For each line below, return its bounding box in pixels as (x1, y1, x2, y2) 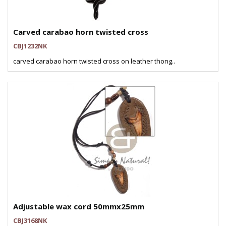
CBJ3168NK (13, 216, 47, 225)
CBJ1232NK (13, 41, 47, 50)
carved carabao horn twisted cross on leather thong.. (13, 56, 175, 66)
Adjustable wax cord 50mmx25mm (13, 201, 144, 211)
